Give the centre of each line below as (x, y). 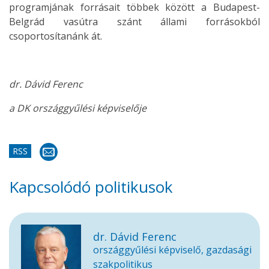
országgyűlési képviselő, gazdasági (172, 250)
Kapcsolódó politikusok (91, 187)
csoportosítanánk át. (56, 36)
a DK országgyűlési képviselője (78, 108)
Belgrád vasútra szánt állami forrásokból (134, 22)
